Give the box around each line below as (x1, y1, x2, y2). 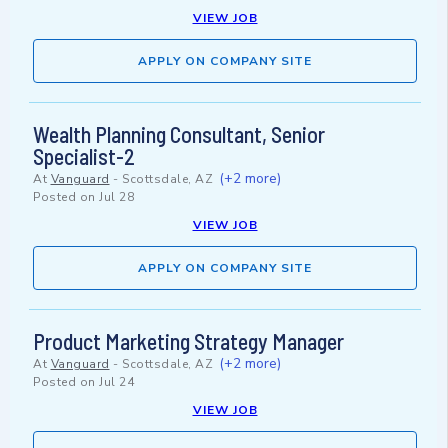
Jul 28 (99, 189, 134, 206)
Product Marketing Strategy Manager (33, 328, 344, 355)
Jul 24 (99, 374, 134, 391)
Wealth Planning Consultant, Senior (33, 121, 325, 148)
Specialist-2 (33, 143, 135, 170)
